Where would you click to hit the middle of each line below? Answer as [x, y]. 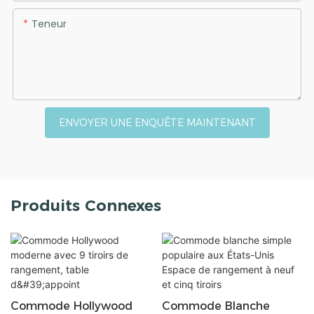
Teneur [49, 23]
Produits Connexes [86, 205]
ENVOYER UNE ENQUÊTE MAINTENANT [157, 122]
